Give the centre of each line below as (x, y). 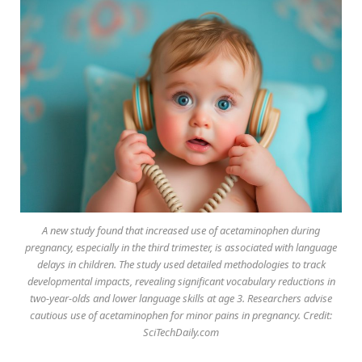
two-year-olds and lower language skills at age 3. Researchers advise (181, 298)
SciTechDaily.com (181, 332)
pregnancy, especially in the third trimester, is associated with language (181, 247)
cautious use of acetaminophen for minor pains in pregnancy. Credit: (181, 315)
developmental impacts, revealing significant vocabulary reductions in (181, 281)
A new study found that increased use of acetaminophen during (181, 230)
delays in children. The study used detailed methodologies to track (181, 264)
